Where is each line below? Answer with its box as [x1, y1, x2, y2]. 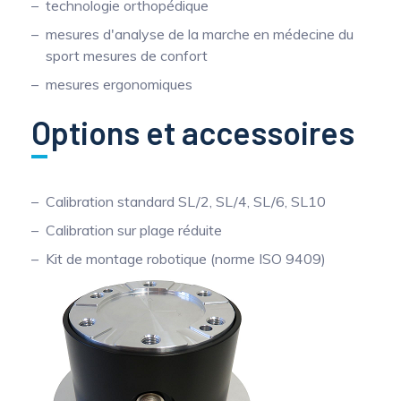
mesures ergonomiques [46, 74, 192, 93]
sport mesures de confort [46, 46, 208, 64]
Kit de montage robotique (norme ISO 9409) [46, 249, 326, 268]
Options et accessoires [31, 112, 354, 151]
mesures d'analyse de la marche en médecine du [46, 24, 354, 43]
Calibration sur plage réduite [46, 220, 222, 239]
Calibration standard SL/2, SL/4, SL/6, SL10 [46, 192, 326, 210]
